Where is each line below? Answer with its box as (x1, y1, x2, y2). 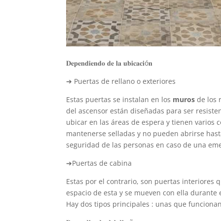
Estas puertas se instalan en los (66, 94, 173, 104)
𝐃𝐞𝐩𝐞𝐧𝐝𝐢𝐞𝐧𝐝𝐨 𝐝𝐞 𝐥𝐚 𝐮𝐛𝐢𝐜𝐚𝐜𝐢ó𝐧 (66, 58, 153, 68)
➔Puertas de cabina (66, 158, 132, 168)
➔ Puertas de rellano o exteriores (66, 76, 176, 86)
